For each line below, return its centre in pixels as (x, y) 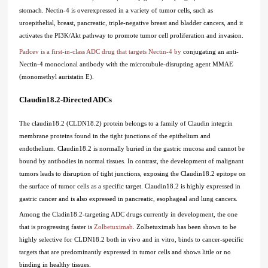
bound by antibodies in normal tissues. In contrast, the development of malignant (132, 161)
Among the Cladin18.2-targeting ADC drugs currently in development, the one (129, 214)
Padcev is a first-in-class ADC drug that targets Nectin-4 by (101, 51)
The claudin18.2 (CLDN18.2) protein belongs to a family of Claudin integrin (126, 123)
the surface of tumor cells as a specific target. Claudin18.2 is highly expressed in (130, 186)
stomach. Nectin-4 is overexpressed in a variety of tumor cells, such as (116, 10)
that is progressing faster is (57, 227)
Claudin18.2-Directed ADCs (66, 100)
